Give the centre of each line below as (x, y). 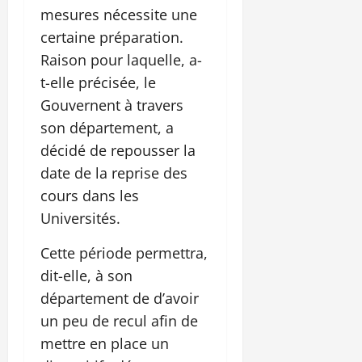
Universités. (80, 218)
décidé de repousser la (118, 150)
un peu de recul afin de (119, 320)
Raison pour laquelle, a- (121, 59)
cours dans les (90, 195)
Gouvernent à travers (112, 105)
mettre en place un (105, 343)
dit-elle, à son (86, 275)
